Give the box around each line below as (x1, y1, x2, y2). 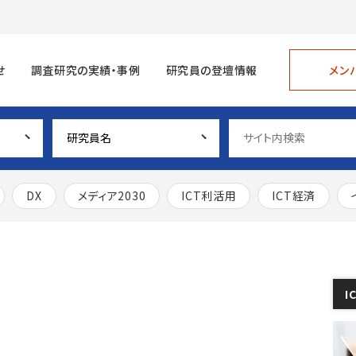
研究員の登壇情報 (165, 62, 257, 79)
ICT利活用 (181, 188, 237, 204)
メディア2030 (77, 188, 146, 204)
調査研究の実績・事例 (30, 62, 141, 79)
